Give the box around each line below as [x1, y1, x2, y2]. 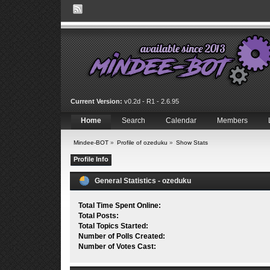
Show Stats [176, 139, 209, 146]
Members [216, 116, 248, 125]
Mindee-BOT [73, 139, 108, 146]
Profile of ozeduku [116, 139, 168, 146]
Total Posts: [78, 211, 119, 220]
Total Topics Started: [78, 221, 149, 230]
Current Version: [70, 98, 122, 105]
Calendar [165, 116, 196, 125]
